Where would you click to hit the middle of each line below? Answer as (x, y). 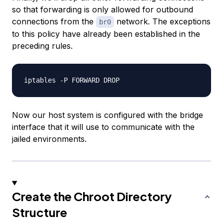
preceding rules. (42, 46)
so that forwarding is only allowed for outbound (103, 10)
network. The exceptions (162, 22)
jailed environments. (49, 139)
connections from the (54, 22)
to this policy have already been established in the (106, 34)
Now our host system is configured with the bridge (108, 115)
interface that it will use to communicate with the (103, 127)
